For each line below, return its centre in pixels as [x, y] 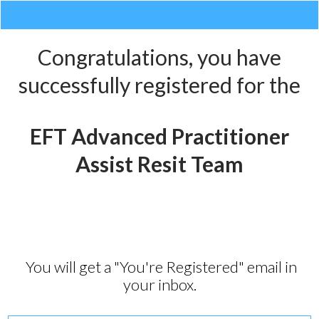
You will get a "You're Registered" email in [159, 267]
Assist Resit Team [159, 164]
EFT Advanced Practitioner [159, 136]
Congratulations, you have [159, 57]
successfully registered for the [159, 85]
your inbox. [159, 284]
